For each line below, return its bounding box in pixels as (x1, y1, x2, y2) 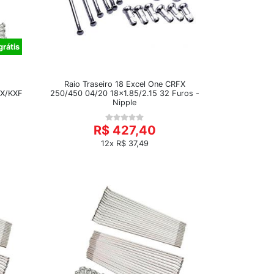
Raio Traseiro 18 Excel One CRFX (64, 79, 185, 89)
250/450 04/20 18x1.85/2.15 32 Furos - (50, 88, 199, 98)
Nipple (113, 97, 136, 107)
